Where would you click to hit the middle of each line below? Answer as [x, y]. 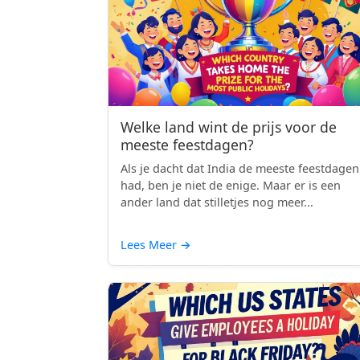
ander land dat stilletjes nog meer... [217, 202]
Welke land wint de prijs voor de [229, 127]
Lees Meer [150, 245]
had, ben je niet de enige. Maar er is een [231, 185]
